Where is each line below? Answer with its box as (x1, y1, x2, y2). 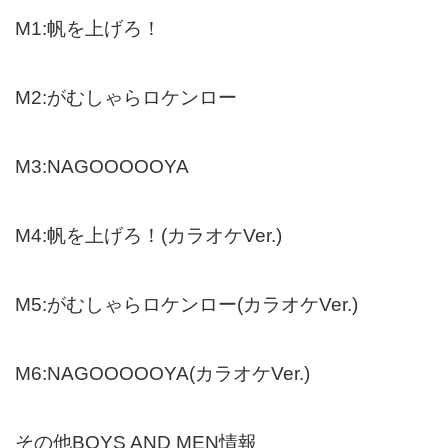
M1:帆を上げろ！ (15, 17, 161, 39)
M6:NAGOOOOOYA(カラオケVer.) (15, 362, 310, 384)
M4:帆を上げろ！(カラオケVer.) (15, 224, 282, 246)
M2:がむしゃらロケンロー (15, 86, 237, 108)
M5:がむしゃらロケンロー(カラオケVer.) (15, 293, 358, 315)
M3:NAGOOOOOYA (15, 155, 189, 177)
